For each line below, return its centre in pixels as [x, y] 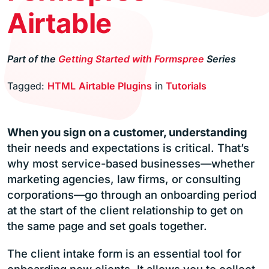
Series [220, 59]
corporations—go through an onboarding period [132, 194]
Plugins [135, 86]
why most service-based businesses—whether [131, 163]
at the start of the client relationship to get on [125, 210]
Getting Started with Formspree [131, 59]
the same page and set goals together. [107, 225]
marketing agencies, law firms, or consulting [124, 179]
